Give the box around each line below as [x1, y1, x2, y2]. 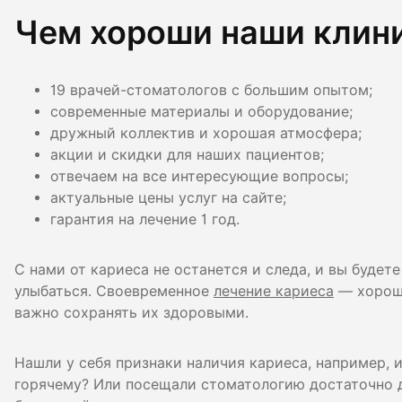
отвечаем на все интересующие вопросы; [50, 167, 348, 185]
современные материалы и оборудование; [50, 102, 353, 120]
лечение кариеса [214, 282, 334, 300]
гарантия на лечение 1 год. [50, 210, 240, 228]
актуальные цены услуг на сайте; [50, 188, 286, 206]
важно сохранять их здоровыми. [14, 303, 249, 321]
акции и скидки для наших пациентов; [50, 145, 324, 163]
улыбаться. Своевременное [14, 282, 214, 300]
